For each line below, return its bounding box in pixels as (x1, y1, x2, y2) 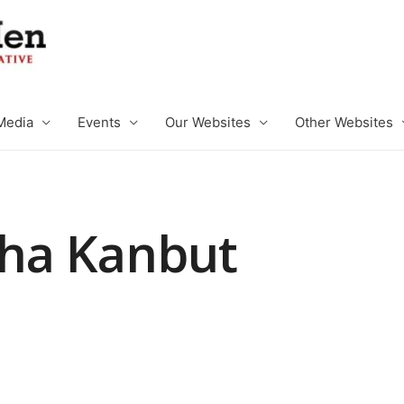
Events (78, 114, 121, 131)
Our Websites (165, 114, 251, 131)
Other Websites (295, 114, 393, 131)
